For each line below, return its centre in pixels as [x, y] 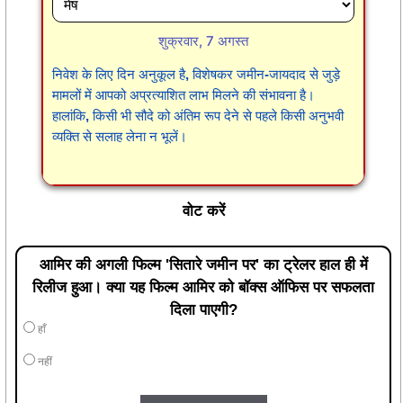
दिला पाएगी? [203, 309]
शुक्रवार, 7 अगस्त [203, 41]
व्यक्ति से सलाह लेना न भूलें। [120, 137]
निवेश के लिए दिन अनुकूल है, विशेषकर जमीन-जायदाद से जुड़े [196, 75]
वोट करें [203, 211]
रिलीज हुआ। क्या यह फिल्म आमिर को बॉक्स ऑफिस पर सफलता [203, 287]
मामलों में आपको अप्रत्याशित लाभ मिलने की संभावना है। [184, 95]
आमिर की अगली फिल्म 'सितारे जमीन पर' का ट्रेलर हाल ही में [203, 264]
